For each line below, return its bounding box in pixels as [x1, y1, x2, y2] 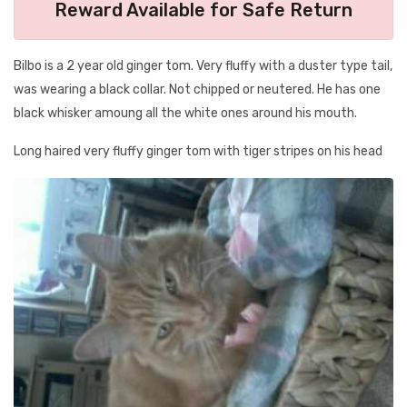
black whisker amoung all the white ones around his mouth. [14, 105, 357, 121]
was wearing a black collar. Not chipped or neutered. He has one [14, 82, 381, 97]
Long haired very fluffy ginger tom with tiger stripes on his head [14, 144, 382, 159]
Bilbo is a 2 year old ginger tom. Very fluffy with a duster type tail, [14, 58, 392, 74]
